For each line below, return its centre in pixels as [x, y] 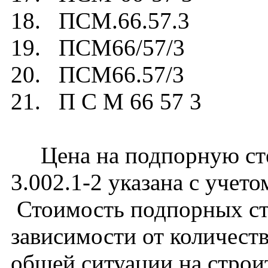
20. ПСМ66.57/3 [98, 74]
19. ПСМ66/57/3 [98, 48]
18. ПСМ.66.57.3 [100, 21]
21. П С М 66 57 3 [106, 101]
